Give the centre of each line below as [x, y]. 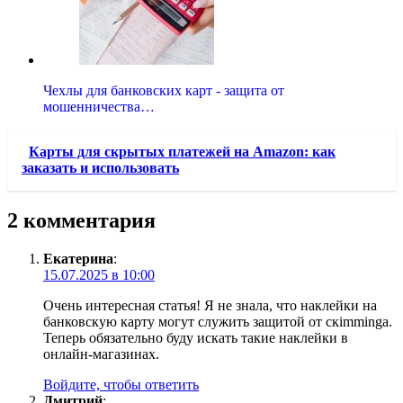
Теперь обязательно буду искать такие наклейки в [196, 337]
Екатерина [78, 258]
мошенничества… [99, 107]
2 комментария [81, 220]
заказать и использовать [100, 168]
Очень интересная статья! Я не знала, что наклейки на [210, 305]
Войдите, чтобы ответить [121, 384]
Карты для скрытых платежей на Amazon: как [182, 152]
